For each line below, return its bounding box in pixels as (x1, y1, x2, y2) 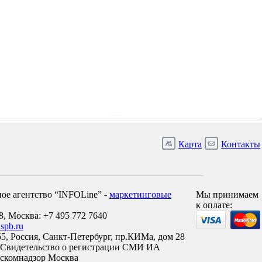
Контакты (221, 139, 260, 149)
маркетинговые (109, 189, 171, 199)
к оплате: (196, 200, 232, 210)
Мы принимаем (196, 189, 258, 199)
